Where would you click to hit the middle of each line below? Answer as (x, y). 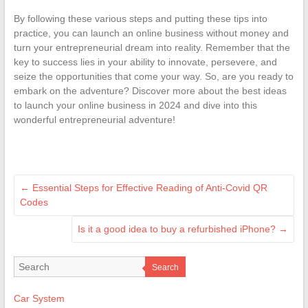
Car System (39, 298)
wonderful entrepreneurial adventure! (94, 119)
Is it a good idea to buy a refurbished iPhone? (178, 229)
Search (165, 267)
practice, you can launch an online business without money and (151, 33)
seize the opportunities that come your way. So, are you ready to (153, 76)
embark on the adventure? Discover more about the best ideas (150, 90)
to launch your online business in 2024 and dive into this (135, 105)
